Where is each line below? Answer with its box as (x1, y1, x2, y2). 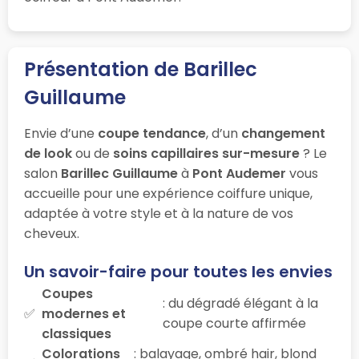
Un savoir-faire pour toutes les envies (24, 260, 333, 283)
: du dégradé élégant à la (162, 294, 318, 313)
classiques (42, 324, 111, 343)
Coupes (42, 284, 93, 303)
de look (24, 143, 72, 163)
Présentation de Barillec (24, 55, 257, 83)
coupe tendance (98, 123, 206, 143)
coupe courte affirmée (162, 314, 306, 333)
